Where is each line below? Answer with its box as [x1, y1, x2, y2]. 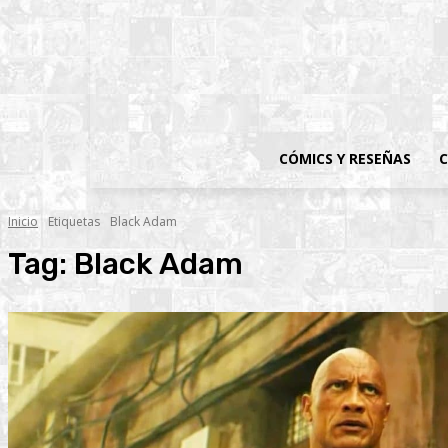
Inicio [8, 213, 38, 230]
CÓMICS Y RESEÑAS [279, 149, 412, 168]
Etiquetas [48, 213, 100, 230]
